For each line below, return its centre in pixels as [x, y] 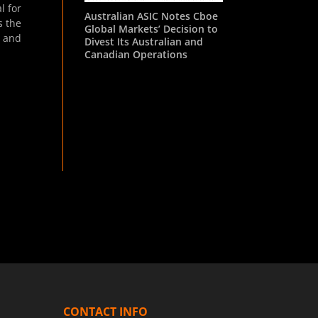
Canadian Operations [136, 54]
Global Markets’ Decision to [152, 28]
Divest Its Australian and [144, 41]
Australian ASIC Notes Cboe [152, 16]
